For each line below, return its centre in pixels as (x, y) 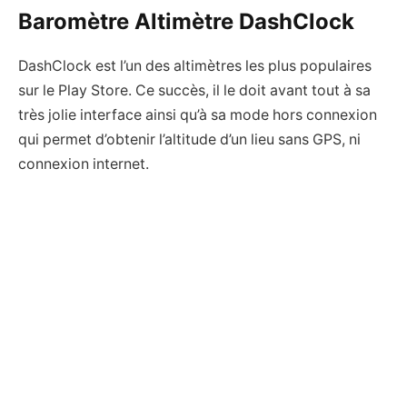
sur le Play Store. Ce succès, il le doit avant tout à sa (194, 90)
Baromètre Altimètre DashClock (186, 21)
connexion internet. (84, 164)
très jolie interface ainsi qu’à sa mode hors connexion (198, 114)
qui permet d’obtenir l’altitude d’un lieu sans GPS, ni (189, 139)
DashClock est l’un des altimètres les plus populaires (195, 65)
